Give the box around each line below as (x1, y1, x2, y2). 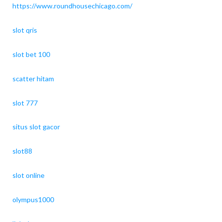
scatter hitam (12, 74, 54, 83)
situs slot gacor (12, 122, 60, 131)
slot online (12, 171, 45, 180)
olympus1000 (12, 195, 54, 204)
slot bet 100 (12, 50, 50, 58)
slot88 (12, 147, 32, 156)
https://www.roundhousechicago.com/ (12, 1, 132, 10)
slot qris (12, 25, 37, 34)
